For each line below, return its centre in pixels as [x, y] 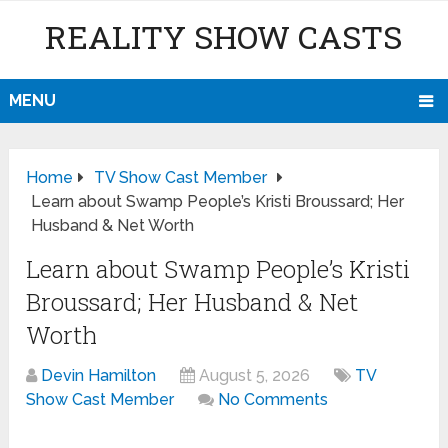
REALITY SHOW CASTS [224, 36]
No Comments [273, 400]
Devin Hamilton [99, 376]
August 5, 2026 [255, 376]
